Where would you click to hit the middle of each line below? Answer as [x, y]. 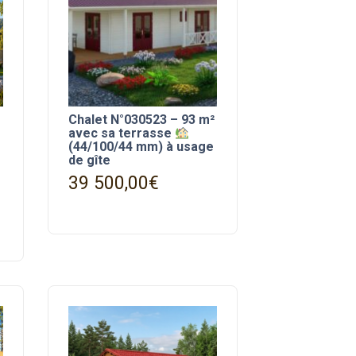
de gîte [89, 161]
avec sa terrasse [121, 133]
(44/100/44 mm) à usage [141, 147]
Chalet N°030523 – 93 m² [141, 120]
